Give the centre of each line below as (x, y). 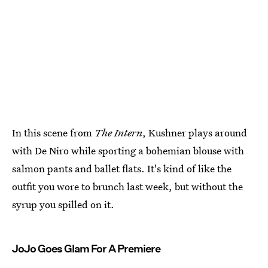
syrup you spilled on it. (63, 205)
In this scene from (53, 133)
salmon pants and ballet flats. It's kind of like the (122, 169)
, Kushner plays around (195, 133)
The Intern (118, 133)
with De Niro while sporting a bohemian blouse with (128, 151)
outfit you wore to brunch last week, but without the (127, 187)
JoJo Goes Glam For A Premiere (86, 249)
